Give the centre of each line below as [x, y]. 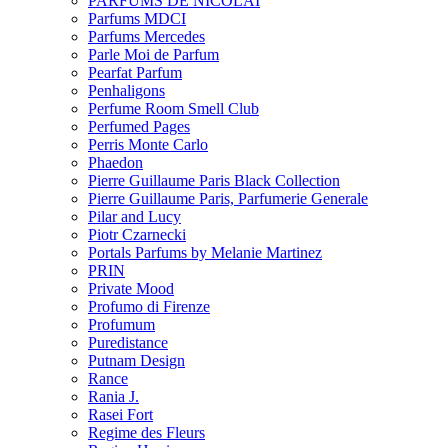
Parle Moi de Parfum [153, 55]
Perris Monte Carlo [148, 145]
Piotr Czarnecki [137, 235]
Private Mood [131, 289]
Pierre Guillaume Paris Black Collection [214, 181]
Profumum [121, 325]
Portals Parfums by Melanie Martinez [205, 253]
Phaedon [115, 163]
